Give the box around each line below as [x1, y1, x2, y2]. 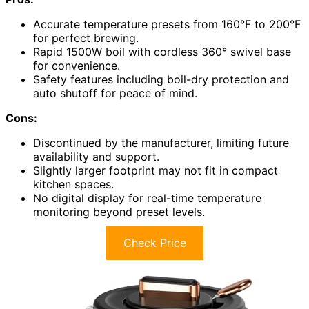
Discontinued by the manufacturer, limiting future [33, 135, 289, 150]
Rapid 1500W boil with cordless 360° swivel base [33, 44, 291, 59]
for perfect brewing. [33, 30, 139, 45]
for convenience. [33, 58, 120, 72]
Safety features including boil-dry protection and [33, 72, 289, 86]
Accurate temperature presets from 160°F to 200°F [33, 17, 301, 31]
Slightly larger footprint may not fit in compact [33, 163, 278, 177]
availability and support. [33, 149, 159, 163]
